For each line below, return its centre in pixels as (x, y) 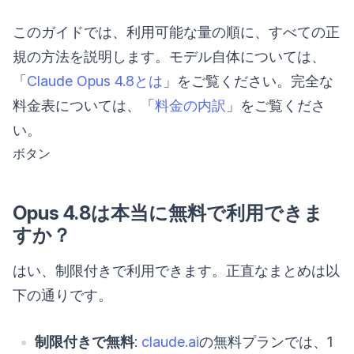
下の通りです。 (62, 295)
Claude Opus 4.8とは (95, 81)
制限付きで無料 (85, 341)
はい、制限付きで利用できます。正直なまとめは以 (176, 270)
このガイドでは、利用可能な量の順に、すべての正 (176, 32)
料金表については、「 (84, 105)
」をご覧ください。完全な (248, 81)
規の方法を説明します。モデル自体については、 (169, 56)
